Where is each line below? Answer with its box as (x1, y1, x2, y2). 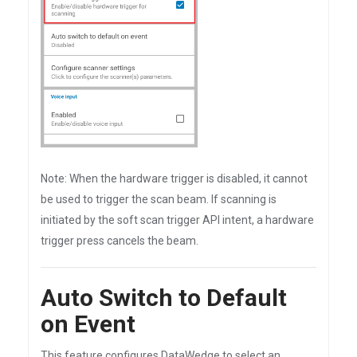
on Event (41, 310, 135, 338)
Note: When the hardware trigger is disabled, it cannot (41, 172, 308, 185)
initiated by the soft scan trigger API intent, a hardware (41, 214, 314, 226)
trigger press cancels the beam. (41, 234, 198, 247)
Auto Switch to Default (41, 284, 287, 312)
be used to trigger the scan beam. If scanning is (41, 193, 277, 206)
